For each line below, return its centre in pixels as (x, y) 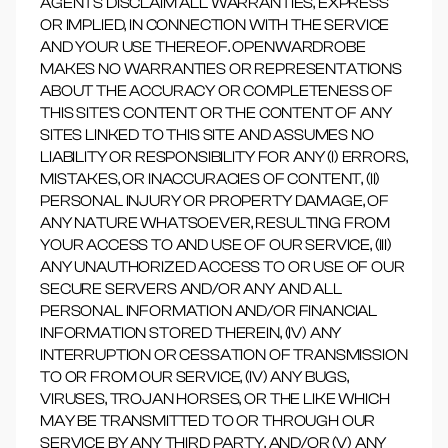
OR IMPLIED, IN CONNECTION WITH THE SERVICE (215, 25)
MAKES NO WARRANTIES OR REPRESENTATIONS (221, 69)
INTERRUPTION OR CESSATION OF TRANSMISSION (224, 355)
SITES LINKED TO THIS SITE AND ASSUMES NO (207, 135)
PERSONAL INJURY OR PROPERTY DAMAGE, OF (214, 201)
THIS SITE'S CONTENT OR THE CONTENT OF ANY (216, 113)
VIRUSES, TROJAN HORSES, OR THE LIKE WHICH (215, 399)
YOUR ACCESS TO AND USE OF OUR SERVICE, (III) (216, 245)
